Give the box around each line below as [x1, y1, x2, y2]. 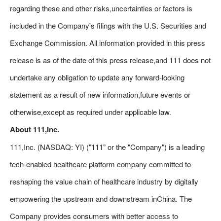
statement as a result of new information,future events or [10, 89, 190, 100]
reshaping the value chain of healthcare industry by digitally [10, 176, 198, 186]
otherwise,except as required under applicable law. [10, 107, 171, 117]
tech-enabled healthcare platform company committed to [10, 159, 191, 169]
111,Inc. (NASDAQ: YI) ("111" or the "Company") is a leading [10, 142, 205, 152]
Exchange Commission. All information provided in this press [10, 37, 205, 48]
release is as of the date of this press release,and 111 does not [10, 55, 211, 65]
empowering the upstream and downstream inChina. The [10, 193, 192, 204]
